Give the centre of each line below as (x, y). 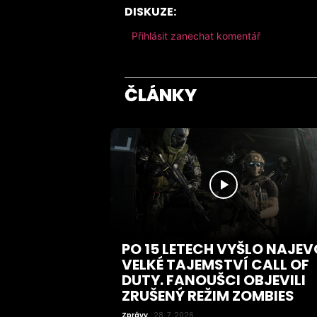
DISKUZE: (150, 12)
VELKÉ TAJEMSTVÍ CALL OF (215, 264)
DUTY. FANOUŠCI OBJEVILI (213, 280)
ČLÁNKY (161, 95)
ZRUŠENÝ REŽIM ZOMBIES (208, 295)
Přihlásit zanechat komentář (196, 36)
